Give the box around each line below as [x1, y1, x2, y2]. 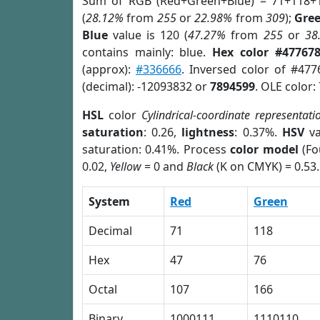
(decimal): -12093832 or [82, 79, 210, 94]
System [89, 194, 130, 209]
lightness [181, 124, 235, 140]
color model [230, 141, 299, 157]
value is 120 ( [108, 27, 189, 43]
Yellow [110, 159, 141, 174]
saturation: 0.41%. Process [82, 141, 231, 157]
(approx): [82, 61, 136, 77]
